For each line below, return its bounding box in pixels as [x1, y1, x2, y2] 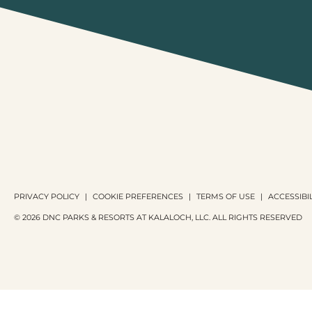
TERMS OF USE [196, 191, 255, 201]
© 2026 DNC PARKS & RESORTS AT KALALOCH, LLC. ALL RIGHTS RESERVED [14, 212, 302, 222]
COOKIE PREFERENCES [93, 191, 183, 201]
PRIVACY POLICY [14, 191, 79, 201]
